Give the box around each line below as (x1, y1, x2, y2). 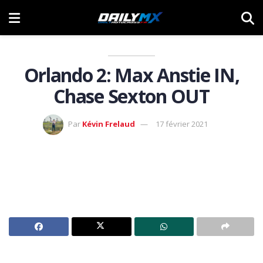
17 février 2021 (155, 118, 208, 129)
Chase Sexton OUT (53, 83, 210, 109)
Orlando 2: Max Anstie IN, (23, 62, 240, 87)
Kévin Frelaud (82, 118, 135, 129)
